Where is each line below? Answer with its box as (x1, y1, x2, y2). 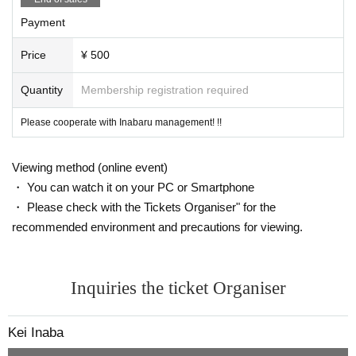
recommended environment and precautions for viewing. (12, 219, 303, 234)
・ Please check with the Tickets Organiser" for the (12, 199, 276, 214)
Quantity (21, 83, 63, 96)
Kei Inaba (8, 324, 64, 340)
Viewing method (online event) (12, 160, 168, 174)
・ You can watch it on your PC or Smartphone (12, 180, 254, 194)
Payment (21, 15, 65, 29)
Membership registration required (81, 83, 249, 96)
